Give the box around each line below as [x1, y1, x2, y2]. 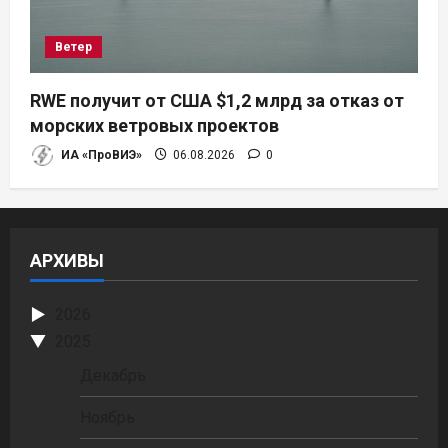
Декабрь [80, 365, 146, 385]
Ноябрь [80, 407, 135, 427]
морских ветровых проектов [30, 114, 279, 136]
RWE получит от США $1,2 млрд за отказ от [30, 89, 404, 111]
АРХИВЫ [30, 249, 104, 271]
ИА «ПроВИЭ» [58, 147, 142, 162]
